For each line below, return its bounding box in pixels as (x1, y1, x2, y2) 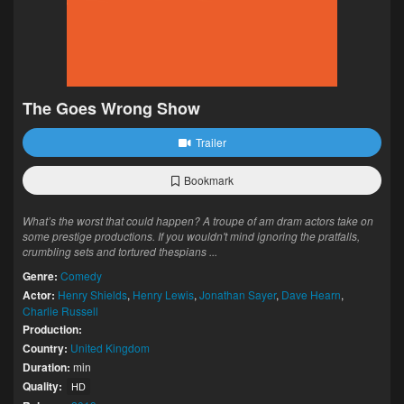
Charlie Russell (23, 303, 98, 318)
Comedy (60, 268, 102, 283)
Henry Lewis (133, 287, 194, 302)
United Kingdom (70, 340, 150, 355)
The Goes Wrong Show (23, 96, 200, 120)
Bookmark (183, 172, 234, 188)
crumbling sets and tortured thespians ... (23, 243, 217, 259)
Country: (23, 340, 68, 356)
